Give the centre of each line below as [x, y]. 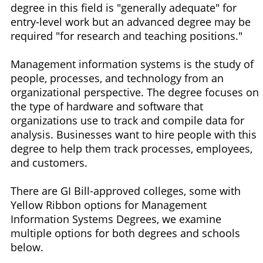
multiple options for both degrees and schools [125, 233]
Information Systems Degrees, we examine [116, 219]
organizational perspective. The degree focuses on [135, 92]
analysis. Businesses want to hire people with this [134, 135]
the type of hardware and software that [107, 107]
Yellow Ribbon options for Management [109, 205]
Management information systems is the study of [132, 64]
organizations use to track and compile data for [127, 121]
